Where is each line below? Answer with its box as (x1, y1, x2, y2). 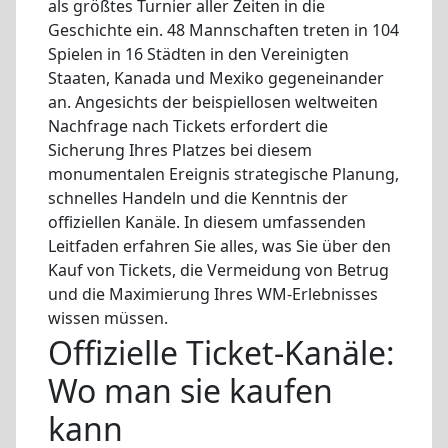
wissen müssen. (48, 306, 168, 329)
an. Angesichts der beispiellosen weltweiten (48, 90, 378, 113)
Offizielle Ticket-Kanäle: (48, 331, 395, 375)
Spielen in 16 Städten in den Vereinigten (48, 42, 349, 65)
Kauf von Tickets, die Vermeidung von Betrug (48, 258, 389, 281)
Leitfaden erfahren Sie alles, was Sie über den (48, 234, 391, 257)
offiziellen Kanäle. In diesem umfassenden (48, 210, 366, 233)
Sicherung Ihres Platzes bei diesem (48, 138, 312, 161)
